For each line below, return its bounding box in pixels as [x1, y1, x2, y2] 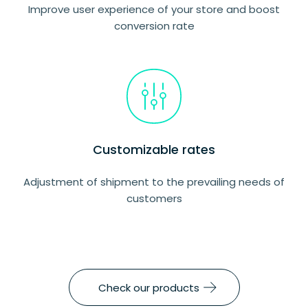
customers [126, 191, 182, 206]
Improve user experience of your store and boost [28, 2, 280, 16]
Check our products [98, 280, 199, 295]
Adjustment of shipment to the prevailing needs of [23, 175, 285, 189]
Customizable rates [93, 141, 215, 158]
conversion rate [113, 19, 195, 33]
